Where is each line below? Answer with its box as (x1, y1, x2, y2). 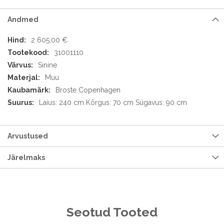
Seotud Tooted (66, 204, 157, 219)
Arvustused (7, 132, 48, 140)
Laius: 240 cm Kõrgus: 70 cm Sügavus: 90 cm (39, 98, 187, 106)
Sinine (38, 61, 57, 69)
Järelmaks (7, 153, 45, 161)
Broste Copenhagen (55, 86, 120, 94)
